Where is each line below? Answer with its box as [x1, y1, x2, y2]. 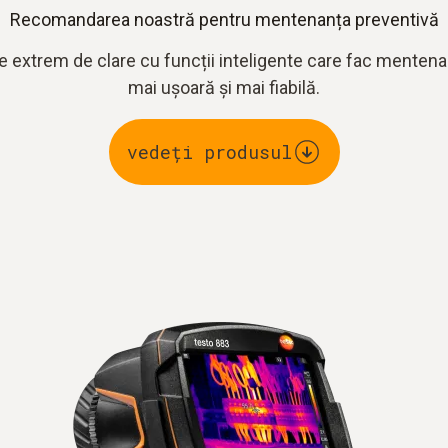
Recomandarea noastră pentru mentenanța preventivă [9, 9, 439, 30]
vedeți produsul [126, 139, 292, 164]
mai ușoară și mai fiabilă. [128, 77, 320, 98]
